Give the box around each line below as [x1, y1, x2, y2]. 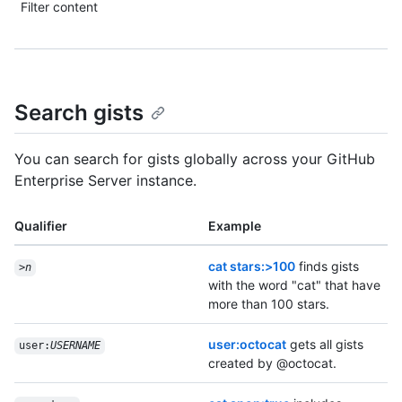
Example [208, 218, 261, 234]
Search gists [14, 100, 144, 126]
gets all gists [286, 336, 363, 353]
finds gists [295, 258, 359, 275]
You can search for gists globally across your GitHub [14, 150, 375, 169]
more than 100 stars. [208, 296, 329, 312]
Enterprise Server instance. [14, 171, 197, 190]
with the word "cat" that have [208, 277, 380, 293]
